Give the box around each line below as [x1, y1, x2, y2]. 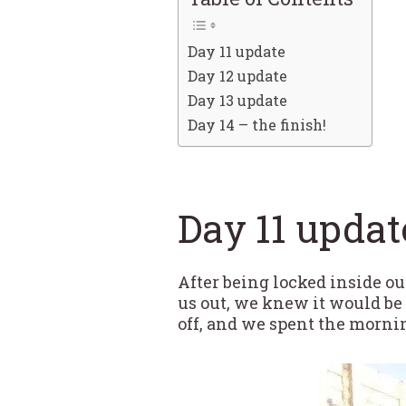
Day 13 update [188, 91, 287, 111]
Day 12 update [188, 66, 287, 86]
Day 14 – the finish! [188, 115, 326, 135]
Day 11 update [188, 42, 285, 62]
